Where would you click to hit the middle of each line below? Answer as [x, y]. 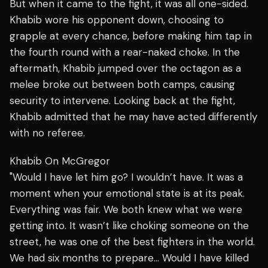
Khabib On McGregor [60, 161]
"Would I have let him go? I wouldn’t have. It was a [126, 177]
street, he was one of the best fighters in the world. [132, 242]
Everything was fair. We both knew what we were [126, 210]
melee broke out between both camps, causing [122, 85]
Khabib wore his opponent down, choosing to [117, 20]
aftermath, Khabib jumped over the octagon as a [125, 68]
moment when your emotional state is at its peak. [127, 194]
